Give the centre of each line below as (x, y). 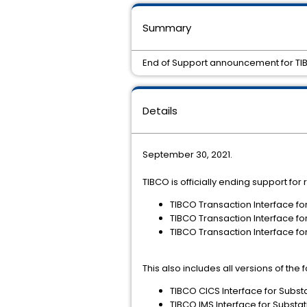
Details (160, 111)
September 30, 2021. (187, 155)
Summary (167, 28)
